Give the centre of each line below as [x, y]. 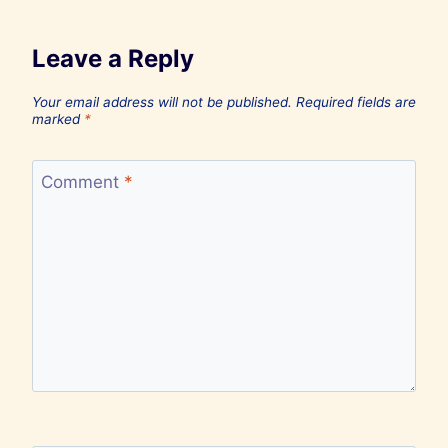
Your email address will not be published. [162, 101]
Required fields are [356, 101]
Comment [82, 182]
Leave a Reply [113, 58]
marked [58, 118]
